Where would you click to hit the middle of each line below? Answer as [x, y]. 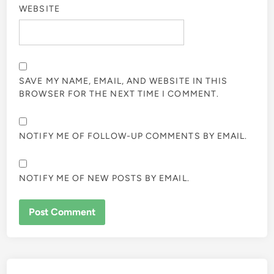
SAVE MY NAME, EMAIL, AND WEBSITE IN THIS [124, 81]
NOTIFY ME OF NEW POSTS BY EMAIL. [104, 179]
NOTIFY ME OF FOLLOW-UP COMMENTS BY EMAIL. [133, 136]
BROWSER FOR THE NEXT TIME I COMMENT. [119, 94]
